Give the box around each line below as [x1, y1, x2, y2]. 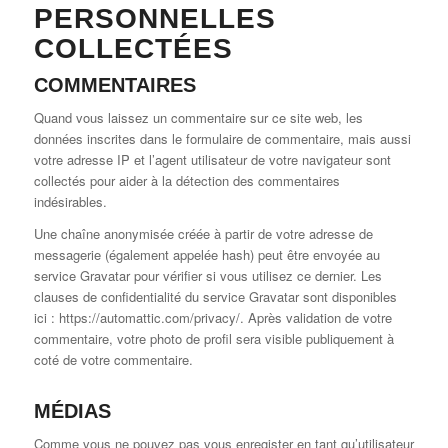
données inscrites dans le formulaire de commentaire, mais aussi [33, 129, 411, 149]
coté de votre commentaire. [33, 350, 193, 370]
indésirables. [33, 192, 107, 212]
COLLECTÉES [33, 33, 233, 65]
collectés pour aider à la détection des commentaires [33, 171, 340, 191]
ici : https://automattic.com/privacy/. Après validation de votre [33, 308, 392, 328]
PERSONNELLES [33, 3, 276, 35]
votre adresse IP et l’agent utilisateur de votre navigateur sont [33, 150, 391, 170]
